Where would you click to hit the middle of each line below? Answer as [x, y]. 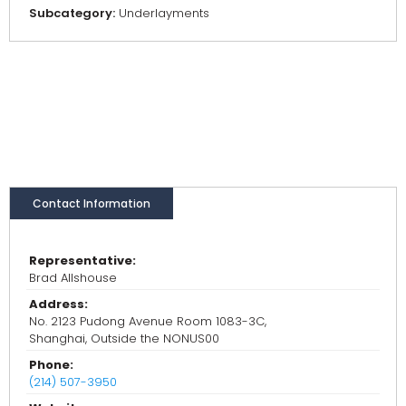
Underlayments [162, 14]
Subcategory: [72, 14]
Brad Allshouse [73, 278]
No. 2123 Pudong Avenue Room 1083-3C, [148, 322]
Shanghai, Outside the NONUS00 [124, 339]
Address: [58, 304]
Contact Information [92, 204]
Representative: [82, 261]
